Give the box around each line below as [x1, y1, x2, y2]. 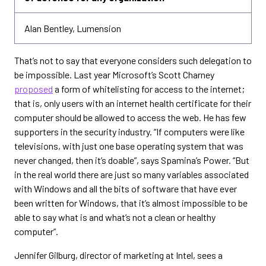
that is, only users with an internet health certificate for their [14, 97, 251, 109]
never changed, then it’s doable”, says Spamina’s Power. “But [14, 154, 249, 166]
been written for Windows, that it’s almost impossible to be [14, 197, 248, 208]
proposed [14, 83, 53, 94]
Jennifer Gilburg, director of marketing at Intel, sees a [14, 249, 223, 261]
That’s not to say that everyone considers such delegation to [14, 54, 252, 66]
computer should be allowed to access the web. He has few [14, 111, 246, 123]
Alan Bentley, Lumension [24, 22, 121, 34]
